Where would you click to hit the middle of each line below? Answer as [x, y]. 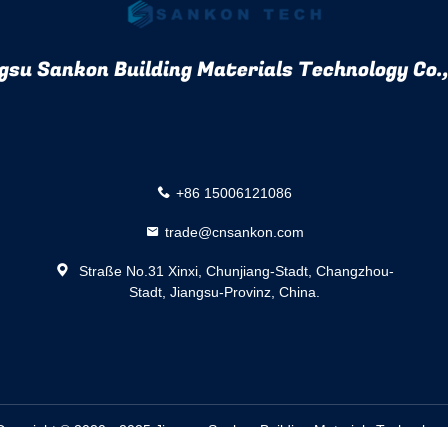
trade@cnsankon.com [234, 231]
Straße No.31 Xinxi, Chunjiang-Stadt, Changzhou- [234, 270]
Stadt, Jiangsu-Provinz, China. [224, 291]
